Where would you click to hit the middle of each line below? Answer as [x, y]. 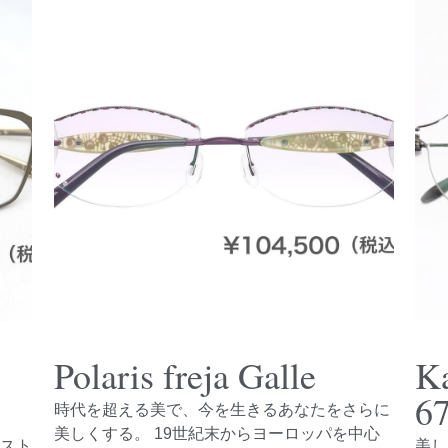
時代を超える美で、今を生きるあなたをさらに [221, 409]
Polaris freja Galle [184, 375]
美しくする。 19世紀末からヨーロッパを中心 [216, 433]
